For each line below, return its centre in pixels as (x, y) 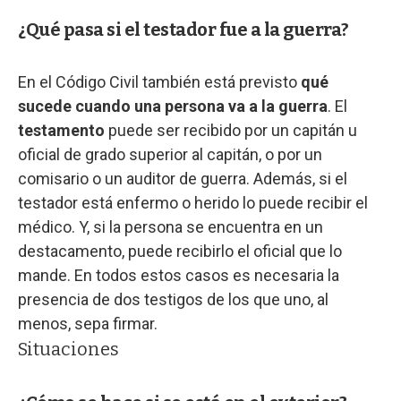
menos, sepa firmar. (88, 323)
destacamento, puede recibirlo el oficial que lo (180, 251)
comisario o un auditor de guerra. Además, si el (183, 178)
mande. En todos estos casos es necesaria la (179, 275)
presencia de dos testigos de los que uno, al (173, 299)
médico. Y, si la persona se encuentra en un (171, 226)
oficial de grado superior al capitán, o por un (170, 154)
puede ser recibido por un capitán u (231, 130)
